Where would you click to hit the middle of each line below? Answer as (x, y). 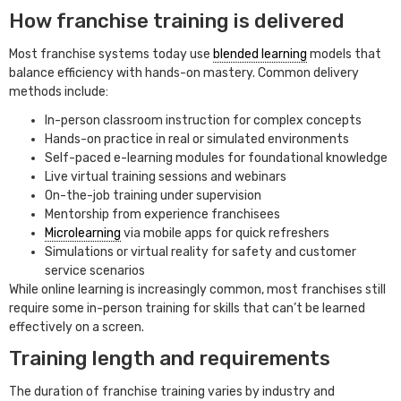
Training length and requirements (170, 358)
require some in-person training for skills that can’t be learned (187, 309)
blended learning (260, 54)
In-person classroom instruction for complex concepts (203, 121)
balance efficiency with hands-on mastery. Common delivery (184, 73)
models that (344, 54)
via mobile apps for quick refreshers (225, 234)
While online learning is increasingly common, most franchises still (197, 290)
